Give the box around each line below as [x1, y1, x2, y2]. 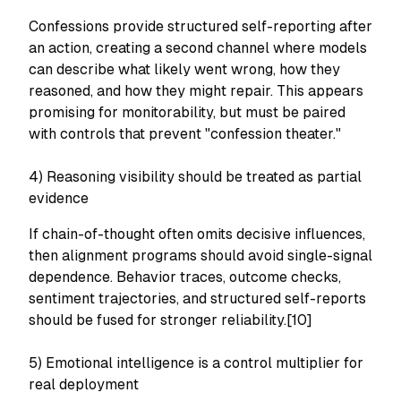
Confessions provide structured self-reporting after [29, 18, 372, 35]
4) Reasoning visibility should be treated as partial [29, 168, 362, 185]
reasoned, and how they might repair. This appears [29, 82, 363, 99]
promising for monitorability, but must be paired [29, 104, 346, 121]
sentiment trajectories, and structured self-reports [29, 290, 366, 307]
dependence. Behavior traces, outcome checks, [29, 269, 341, 286]
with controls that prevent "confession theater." [29, 125, 341, 142]
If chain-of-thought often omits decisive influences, [29, 226, 365, 243]
